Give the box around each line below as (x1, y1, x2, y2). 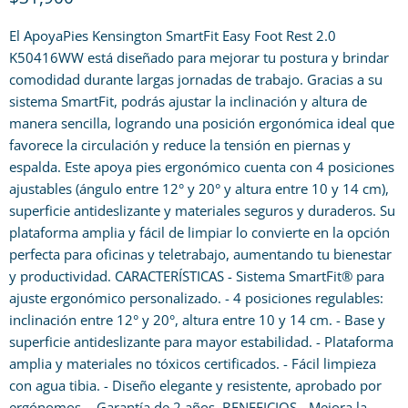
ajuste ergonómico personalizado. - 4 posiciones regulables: (9, 289, 383, 307)
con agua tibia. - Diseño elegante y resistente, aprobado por (9, 376, 382, 394)
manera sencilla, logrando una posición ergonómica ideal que (9, 114, 394, 132)
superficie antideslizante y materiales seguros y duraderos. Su (9, 201, 395, 219)
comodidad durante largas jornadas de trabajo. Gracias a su (9, 70, 382, 88)
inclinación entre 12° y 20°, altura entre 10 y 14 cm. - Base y (9, 311, 385, 329)
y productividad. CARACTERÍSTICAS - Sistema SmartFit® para (9, 267, 384, 285)
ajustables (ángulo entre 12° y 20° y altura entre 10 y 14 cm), (9, 179, 389, 198)
